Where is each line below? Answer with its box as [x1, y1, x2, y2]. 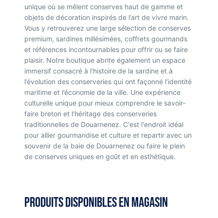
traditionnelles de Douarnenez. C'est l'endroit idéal [24, 120, 183, 128]
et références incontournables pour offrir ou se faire [24, 45, 188, 54]
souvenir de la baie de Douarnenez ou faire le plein [24, 142, 185, 150]
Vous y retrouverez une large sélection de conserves [24, 24, 191, 32]
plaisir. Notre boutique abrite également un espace [24, 56, 185, 64]
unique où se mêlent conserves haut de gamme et [24, 2, 183, 11]
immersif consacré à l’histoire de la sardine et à [24, 67, 173, 75]
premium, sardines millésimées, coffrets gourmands [24, 35, 187, 43]
